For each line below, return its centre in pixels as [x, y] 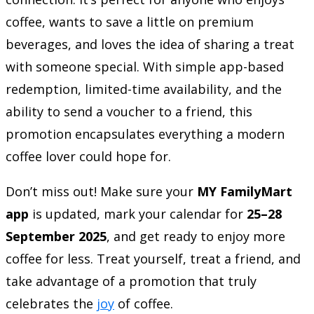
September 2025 [56, 236]
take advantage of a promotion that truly [131, 281]
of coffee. [144, 303]
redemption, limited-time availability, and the [144, 89]
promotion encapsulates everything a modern [145, 134]
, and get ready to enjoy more [196, 236]
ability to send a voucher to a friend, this [129, 111]
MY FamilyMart [245, 191]
